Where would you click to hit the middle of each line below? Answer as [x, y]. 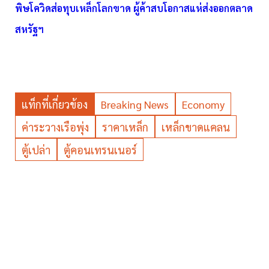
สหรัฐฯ [29, 29]
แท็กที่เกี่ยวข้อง [55, 104]
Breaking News [135, 104]
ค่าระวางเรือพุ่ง [55, 127]
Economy [203, 104]
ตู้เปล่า [36, 150]
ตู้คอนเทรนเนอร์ [100, 150]
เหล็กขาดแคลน [196, 127]
